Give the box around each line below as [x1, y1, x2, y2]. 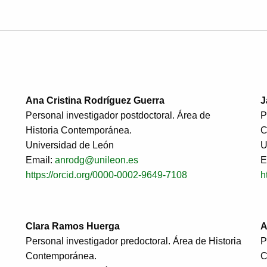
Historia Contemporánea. [26, 125, 132, 135]
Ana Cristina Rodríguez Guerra [26, 95, 164, 105]
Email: [26, 154, 55, 165]
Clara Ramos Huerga [26, 221, 120, 231]
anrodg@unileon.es [55, 154, 138, 165]
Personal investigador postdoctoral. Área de [26, 110, 210, 120]
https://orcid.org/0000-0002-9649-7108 [26, 169, 187, 180]
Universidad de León [26, 139, 114, 150]
